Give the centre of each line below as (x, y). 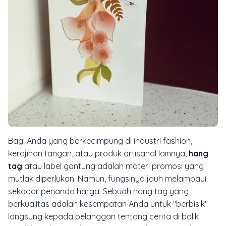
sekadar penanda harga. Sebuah (71, 191)
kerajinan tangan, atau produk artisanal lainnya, (98, 153)
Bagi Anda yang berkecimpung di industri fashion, (100, 140)
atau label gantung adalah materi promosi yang (113, 166)
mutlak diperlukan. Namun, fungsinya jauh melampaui (107, 178)
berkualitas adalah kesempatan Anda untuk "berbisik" (108, 204)
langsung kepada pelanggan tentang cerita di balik (103, 216)
